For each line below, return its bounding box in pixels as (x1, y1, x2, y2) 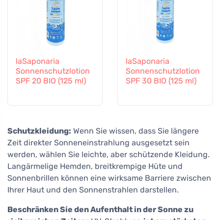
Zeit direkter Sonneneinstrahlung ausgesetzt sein (7, 138, 190, 148)
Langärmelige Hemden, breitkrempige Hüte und (7, 162, 183, 171)
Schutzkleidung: (7, 126, 71, 136)
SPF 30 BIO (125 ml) (126, 76, 196, 86)
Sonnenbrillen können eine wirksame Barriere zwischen (7, 173, 211, 183)
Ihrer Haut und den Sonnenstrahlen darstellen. (7, 185, 179, 195)
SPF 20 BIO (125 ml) (16, 76, 86, 86)
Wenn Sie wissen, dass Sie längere (71, 126, 199, 136)
